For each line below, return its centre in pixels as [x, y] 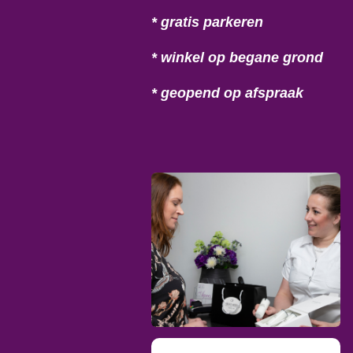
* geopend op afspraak [227, 92]
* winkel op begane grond [237, 57]
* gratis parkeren [207, 21]
